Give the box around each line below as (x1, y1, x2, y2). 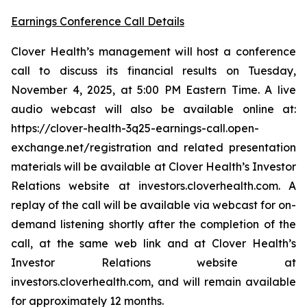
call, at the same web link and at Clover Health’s (11, 236, 296, 250)
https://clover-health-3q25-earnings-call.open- (11, 121, 259, 135)
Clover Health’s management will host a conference (11, 45, 296, 58)
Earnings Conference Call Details (11, 14, 184, 28)
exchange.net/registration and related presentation (11, 140, 296, 154)
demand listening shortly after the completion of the (11, 217, 296, 231)
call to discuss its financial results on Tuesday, (11, 64, 296, 77)
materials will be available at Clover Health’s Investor (11, 160, 296, 173)
